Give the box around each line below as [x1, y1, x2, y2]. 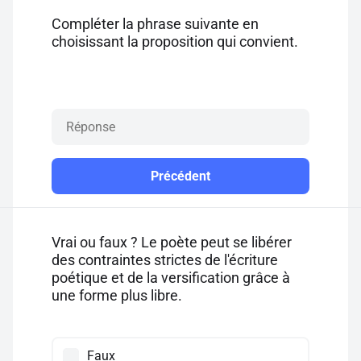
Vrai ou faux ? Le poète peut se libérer [52, 234, 292, 251]
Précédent [151, 168, 210, 184]
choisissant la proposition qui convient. [52, 33, 298, 50]
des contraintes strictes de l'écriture [52, 251, 278, 268]
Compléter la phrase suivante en [52, 15, 259, 32]
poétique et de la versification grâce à [52, 269, 290, 286]
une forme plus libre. [52, 287, 182, 304]
